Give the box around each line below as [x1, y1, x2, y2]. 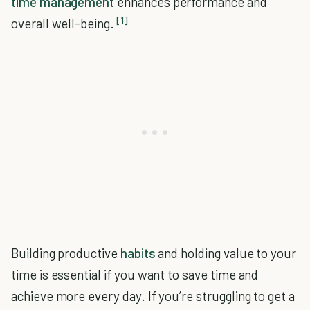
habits [120, 245, 156, 261]
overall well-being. [11, 15, 114, 31]
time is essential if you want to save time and [11, 266, 259, 282]
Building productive [11, 245, 120, 261]
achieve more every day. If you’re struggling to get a [11, 288, 295, 304]
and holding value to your [155, 245, 297, 261]
